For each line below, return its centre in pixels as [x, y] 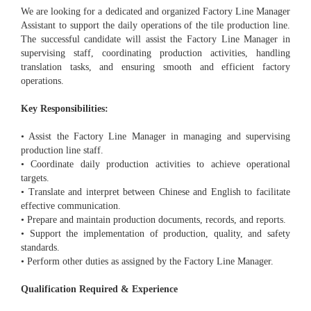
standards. [40, 248]
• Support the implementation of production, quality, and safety [155, 234]
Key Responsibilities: [65, 109]
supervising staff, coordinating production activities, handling [155, 53]
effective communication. [71, 206]
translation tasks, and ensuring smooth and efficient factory [155, 67]
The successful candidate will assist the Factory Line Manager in [155, 40]
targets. [35, 178]
